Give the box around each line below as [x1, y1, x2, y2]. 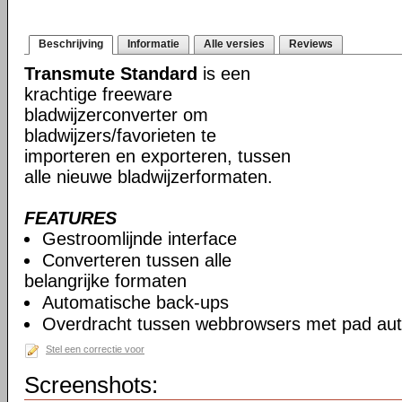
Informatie [127, 38, 179, 50]
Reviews [289, 38, 333, 50]
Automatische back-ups [42, 293, 229, 312]
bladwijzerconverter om [24, 105, 208, 125]
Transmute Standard [24, 64, 197, 83]
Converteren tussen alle [42, 250, 232, 270]
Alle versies [204, 38, 265, 50]
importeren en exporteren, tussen [24, 146, 291, 166]
